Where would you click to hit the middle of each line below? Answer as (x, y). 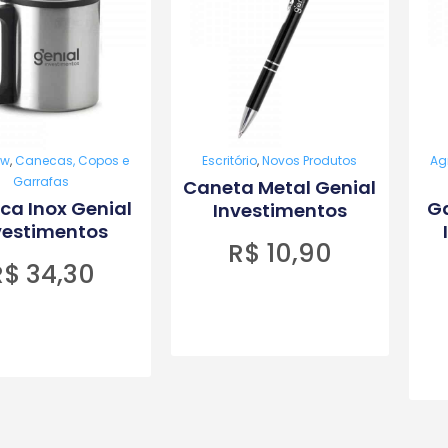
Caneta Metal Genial (280, 187)
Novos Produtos (310, 160)
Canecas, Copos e (72, 160)
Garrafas (41, 181)
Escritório (230, 160)
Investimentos (279, 210)
